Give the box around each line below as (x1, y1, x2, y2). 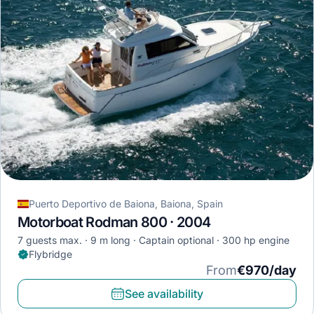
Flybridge (29, 248, 72, 261)
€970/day (237, 263, 296, 278)
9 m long (90, 234, 130, 247)
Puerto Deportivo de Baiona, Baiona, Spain (29, 198, 223, 210)
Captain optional (139, 234, 214, 247)
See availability (125, 287, 203, 301)
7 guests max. (18, 234, 82, 247)
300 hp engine (222, 234, 289, 247)
